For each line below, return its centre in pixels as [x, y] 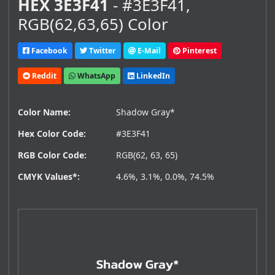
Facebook [48, 50]
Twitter [102, 50]
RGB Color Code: [52, 155]
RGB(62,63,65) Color [93, 24]
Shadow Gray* [145, 112]
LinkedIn [152, 76]
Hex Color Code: [52, 134]
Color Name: [44, 112]
